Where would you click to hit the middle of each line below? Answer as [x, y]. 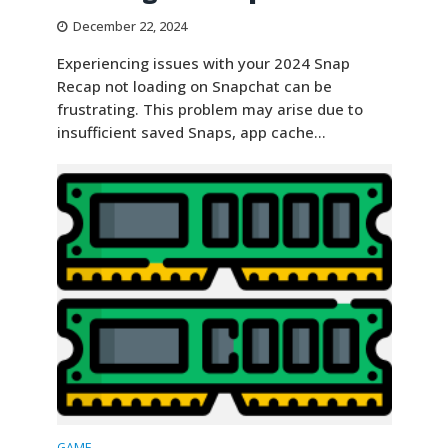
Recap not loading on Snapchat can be [194, 85]
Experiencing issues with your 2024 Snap [203, 62]
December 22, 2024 [129, 26]
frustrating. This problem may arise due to [209, 108]
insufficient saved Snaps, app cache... [191, 131]
